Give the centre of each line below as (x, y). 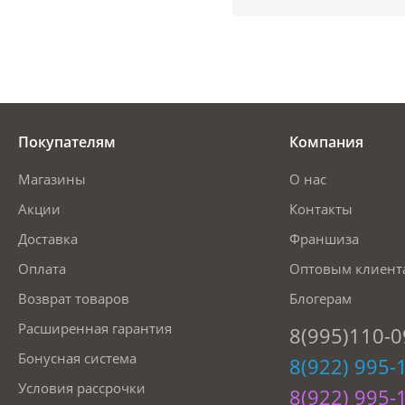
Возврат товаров (74, 299)
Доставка (48, 239)
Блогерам (320, 299)
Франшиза (324, 239)
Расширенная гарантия (95, 329)
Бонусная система (77, 358)
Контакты (321, 209)
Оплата (42, 269)
